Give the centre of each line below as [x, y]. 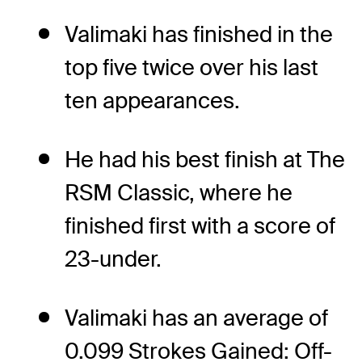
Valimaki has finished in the [199, 34]
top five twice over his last [192, 67]
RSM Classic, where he [179, 192]
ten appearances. [152, 100]
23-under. [113, 259]
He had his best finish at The [205, 159]
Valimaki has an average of [196, 318]
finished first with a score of [200, 225]
